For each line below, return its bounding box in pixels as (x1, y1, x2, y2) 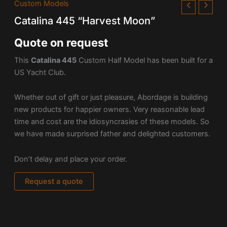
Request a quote (24, 177, 83, 186)
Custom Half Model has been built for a (76, 55, 213, 65)
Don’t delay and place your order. (14, 154, 127, 164)
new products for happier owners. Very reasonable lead (14, 105, 205, 115)
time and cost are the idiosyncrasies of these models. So (14, 117, 209, 127)
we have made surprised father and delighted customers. (14, 129, 210, 139)
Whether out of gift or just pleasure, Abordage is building (14, 93, 208, 102)
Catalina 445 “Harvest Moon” (14, 15, 155, 27)
